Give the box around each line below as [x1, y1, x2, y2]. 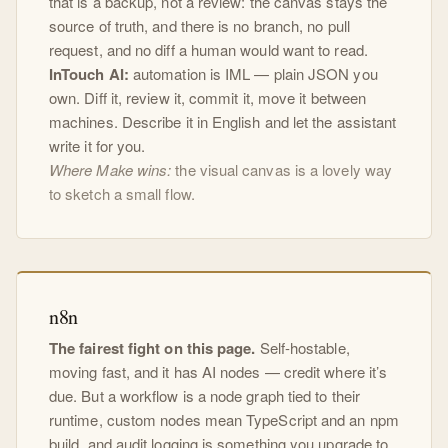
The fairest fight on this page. [49, 337, 256, 360]
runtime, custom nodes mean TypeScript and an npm [49, 409, 399, 431]
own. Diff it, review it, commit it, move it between [49, 87, 367, 109]
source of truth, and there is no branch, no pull [49, 15, 350, 37]
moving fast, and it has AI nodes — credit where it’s [49, 361, 388, 383]
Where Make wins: [49, 159, 172, 181]
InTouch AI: [49, 63, 129, 86]
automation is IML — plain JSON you [128, 63, 378, 85]
